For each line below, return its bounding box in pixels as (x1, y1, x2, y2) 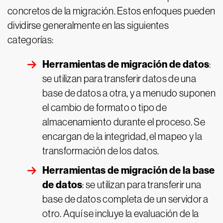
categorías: (7, 34, 54, 45)
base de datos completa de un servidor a (42, 194, 209, 205)
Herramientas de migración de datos (42, 58, 210, 70)
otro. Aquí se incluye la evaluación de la (42, 208, 199, 219)
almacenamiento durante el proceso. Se (42, 116, 206, 127)
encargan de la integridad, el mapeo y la (42, 131, 202, 142)
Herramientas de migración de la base (42, 164, 215, 176)
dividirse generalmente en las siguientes (7, 20, 169, 31)
